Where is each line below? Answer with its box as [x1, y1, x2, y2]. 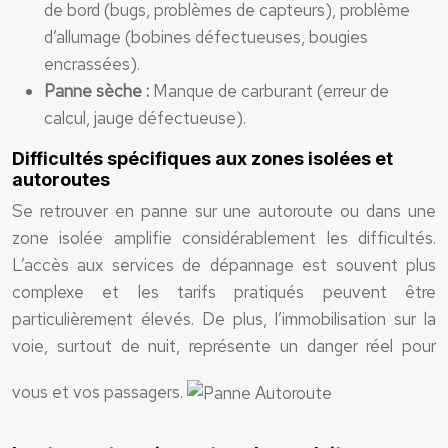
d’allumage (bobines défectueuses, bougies [44, 26, 368, 48]
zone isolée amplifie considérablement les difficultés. [12, 227, 436, 249]
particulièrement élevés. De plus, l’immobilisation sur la [12, 308, 436, 330]
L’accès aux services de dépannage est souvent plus [12, 254, 436, 276]
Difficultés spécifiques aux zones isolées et [12, 148, 393, 169]
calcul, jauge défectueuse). [44, 107, 246, 129]
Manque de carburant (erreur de [153, 80, 389, 102]
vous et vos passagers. [12, 380, 187, 403]
